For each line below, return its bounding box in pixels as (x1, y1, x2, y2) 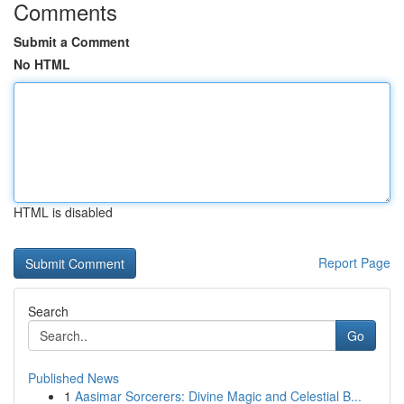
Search (28, 302, 69, 320)
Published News (28, 369, 119, 387)
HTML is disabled (14, 203, 113, 221)
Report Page (318, 253, 390, 271)
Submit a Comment (14, 32, 130, 50)
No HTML (14, 55, 70, 73)
